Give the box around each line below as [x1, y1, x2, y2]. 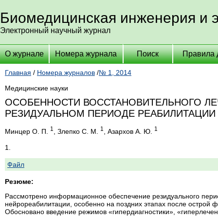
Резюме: [5, 177, 34, 185]
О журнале [5, 50, 44, 58]
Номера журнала [55, 50, 117, 58]
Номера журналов [37, 69, 95, 76]
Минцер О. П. [5, 127, 50, 135]
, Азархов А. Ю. [104, 127, 154, 135]
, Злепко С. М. [54, 127, 100, 135]
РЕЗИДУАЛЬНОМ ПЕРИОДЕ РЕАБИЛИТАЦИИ [5, 108, 216, 119]
